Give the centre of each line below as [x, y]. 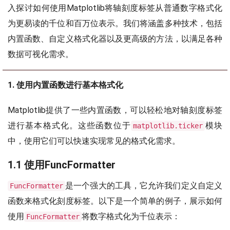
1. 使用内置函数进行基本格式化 [65, 85]
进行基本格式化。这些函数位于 [69, 126]
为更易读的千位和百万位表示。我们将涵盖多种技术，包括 [115, 23]
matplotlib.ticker [168, 126]
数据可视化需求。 [41, 54]
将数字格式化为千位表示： [131, 216]
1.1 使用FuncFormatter [62, 165]
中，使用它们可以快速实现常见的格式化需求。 [94, 141]
